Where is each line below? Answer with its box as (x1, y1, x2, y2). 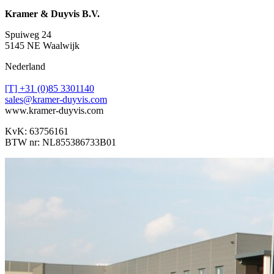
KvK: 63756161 (5, 125, 68, 136)
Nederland (5, 61, 45, 72)
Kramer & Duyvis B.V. (5, 8, 102, 19)
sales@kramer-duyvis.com (5, 94, 107, 105)
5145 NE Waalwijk (5, 40, 82, 51)
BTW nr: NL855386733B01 (5, 136, 116, 147)
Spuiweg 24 (5, 29, 51, 40)
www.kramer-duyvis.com (5, 105, 103, 116)
